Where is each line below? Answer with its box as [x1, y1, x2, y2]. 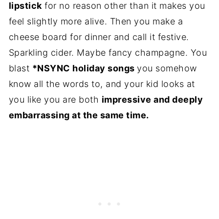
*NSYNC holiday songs [32, 63, 137, 74]
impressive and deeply [101, 94, 203, 105]
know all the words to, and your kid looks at [8, 79, 195, 89]
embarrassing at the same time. [8, 110, 149, 121]
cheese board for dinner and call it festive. [8, 32, 189, 43]
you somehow [137, 63, 197, 74]
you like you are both [8, 94, 102, 105]
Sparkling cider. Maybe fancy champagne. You [8, 47, 207, 58]
